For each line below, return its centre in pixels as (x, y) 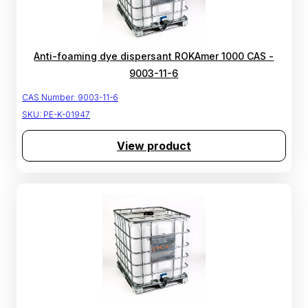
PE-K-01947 (67, 115)
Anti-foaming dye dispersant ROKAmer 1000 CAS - (154, 56)
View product (154, 146)
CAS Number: (49, 98)
